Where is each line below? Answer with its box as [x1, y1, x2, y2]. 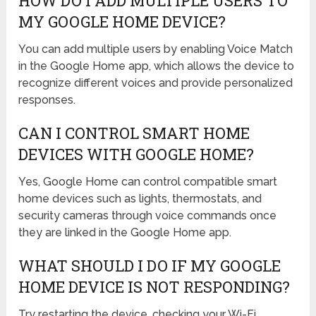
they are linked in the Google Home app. [18, 226, 232, 240]
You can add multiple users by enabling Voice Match [18, 42, 293, 56]
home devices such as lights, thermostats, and [18, 192, 262, 206]
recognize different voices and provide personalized [18, 76, 293, 90]
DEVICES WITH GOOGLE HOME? [18, 144, 255, 165]
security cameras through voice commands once [18, 209, 277, 223]
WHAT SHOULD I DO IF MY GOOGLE [18, 255, 281, 276]
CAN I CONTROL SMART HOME [18, 123, 250, 144]
